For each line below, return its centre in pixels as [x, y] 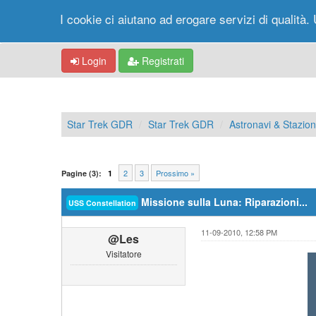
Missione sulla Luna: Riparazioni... [223, 202]
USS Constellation [102, 203]
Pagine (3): [81, 173]
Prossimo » [175, 173]
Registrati [162, 61]
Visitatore [123, 254]
